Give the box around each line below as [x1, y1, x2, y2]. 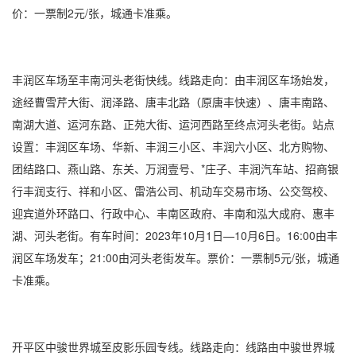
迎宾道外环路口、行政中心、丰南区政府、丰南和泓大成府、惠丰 [12, 205, 335, 221]
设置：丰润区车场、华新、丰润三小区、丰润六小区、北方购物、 [12, 138, 335, 154]
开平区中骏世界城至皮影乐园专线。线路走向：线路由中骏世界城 [12, 339, 335, 354]
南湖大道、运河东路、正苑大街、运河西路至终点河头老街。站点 [12, 116, 335, 132]
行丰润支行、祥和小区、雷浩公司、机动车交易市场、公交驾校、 [12, 183, 335, 199]
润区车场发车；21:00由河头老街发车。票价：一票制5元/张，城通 [12, 250, 339, 265]
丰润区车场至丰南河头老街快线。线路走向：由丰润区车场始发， [12, 72, 335, 87]
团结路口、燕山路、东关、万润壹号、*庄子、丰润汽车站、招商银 [12, 161, 339, 176]
